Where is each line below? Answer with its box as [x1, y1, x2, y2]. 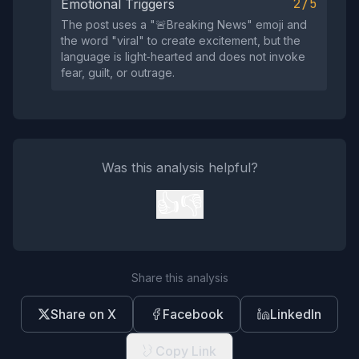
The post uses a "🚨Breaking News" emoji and [61, 18, 307, 31]
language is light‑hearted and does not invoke [61, 50, 305, 63]
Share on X [50, 306, 116, 322]
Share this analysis [131, 271, 228, 284]
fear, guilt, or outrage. [61, 66, 175, 79]
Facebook [163, 306, 224, 322]
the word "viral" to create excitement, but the [61, 34, 301, 47]
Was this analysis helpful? [101, 159, 258, 175]
